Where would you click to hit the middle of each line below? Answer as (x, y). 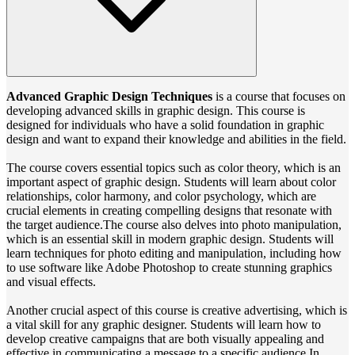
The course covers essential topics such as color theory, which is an (174, 168)
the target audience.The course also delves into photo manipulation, (174, 225)
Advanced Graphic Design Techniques (109, 97)
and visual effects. (51, 282)
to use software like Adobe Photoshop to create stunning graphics (169, 268)
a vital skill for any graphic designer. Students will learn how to (164, 325)
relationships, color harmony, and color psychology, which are (161, 197)
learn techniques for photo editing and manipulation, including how (174, 254)
